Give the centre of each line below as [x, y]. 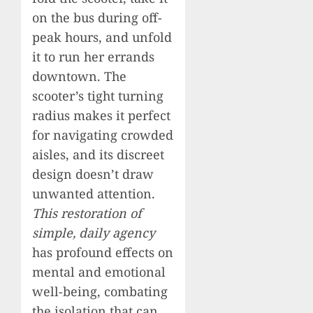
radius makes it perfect [101, 116]
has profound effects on [103, 253]
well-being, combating [100, 292]
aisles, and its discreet [98, 155]
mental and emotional [99, 272]
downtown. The [79, 77]
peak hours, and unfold [102, 37]
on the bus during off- [97, 18]
